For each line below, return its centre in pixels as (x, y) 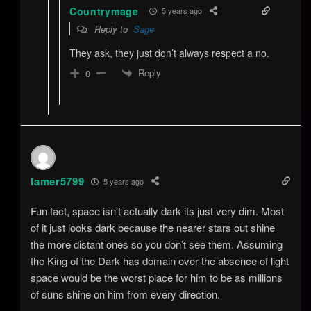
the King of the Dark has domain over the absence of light (160, 261)
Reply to (112, 28)
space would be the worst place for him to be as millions (157, 278)
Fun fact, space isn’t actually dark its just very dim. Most (158, 211)
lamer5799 (58, 182)
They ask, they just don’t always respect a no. (169, 52)
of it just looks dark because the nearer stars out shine (153, 228)
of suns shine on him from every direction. (126, 294)
